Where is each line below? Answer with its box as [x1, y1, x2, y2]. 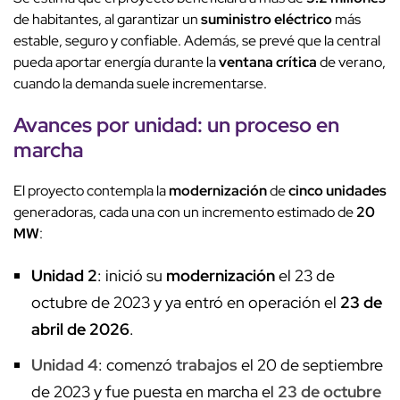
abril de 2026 [31, 319, 129, 340]
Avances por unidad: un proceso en [13, 111, 339, 139]
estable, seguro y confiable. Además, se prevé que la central [13, 31, 380, 51]
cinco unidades [288, 181, 387, 201]
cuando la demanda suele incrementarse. [13, 74, 267, 94]
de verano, [317, 53, 386, 72]
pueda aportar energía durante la [13, 53, 219, 72]
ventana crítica [219, 53, 317, 72]
